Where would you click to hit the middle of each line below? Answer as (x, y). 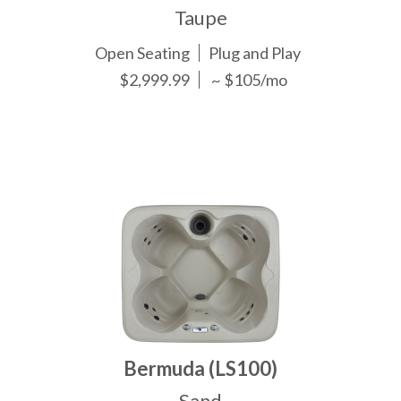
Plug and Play (255, 53)
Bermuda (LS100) (200, 369)
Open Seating (143, 53)
